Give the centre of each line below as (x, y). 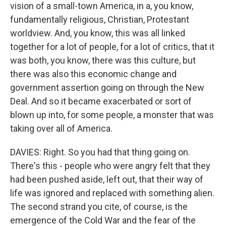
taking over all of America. (61, 128)
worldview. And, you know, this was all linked (98, 33)
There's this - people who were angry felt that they (110, 166)
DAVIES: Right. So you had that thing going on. (100, 152)
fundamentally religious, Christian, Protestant (100, 19)
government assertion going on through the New (107, 88)
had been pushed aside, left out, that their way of (107, 179)
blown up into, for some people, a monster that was (112, 115)
